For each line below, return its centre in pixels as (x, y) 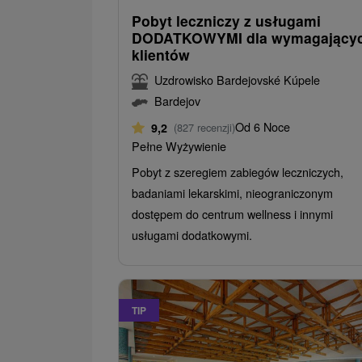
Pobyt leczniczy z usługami (226, 20)
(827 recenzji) (204, 127)
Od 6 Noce (263, 126)
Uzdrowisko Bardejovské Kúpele (237, 79)
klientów (161, 54)
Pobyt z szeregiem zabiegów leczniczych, (238, 171)
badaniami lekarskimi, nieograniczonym (232, 192)
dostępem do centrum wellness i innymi (232, 213)
